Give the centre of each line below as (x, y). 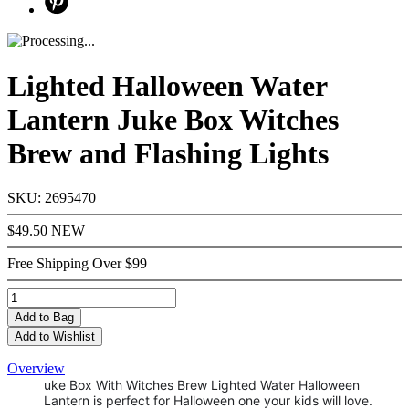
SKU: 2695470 (52, 197)
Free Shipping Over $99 (77, 263)
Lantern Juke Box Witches (173, 119)
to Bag (57, 317)
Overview (36, 368)
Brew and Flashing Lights (168, 153)
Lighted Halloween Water (167, 85)
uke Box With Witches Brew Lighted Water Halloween (202, 384)
